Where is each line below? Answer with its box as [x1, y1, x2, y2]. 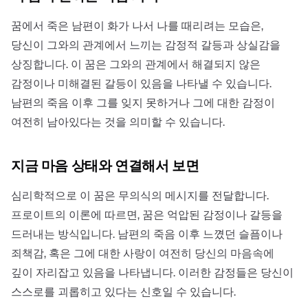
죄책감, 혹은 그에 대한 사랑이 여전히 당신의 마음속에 [11, 245, 274, 261]
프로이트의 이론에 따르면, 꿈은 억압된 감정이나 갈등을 [11, 207, 283, 222]
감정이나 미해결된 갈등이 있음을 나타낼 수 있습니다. [11, 76, 272, 91]
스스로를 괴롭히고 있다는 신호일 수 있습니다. [11, 284, 236, 299]
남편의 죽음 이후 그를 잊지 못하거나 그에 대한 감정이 [11, 95, 275, 110]
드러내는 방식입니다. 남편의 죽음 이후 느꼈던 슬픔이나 [11, 226, 283, 241]
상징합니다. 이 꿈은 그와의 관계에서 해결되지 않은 [11, 56, 261, 71]
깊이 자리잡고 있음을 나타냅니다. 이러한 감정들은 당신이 [11, 265, 294, 280]
